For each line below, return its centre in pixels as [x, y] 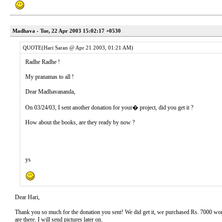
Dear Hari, [27, 197]
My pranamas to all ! [50, 77]
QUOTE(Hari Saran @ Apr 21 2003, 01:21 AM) [78, 48]
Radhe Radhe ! [43, 62]
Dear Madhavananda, [50, 92]
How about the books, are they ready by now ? [80, 122]
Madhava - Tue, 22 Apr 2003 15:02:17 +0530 [67, 31]
